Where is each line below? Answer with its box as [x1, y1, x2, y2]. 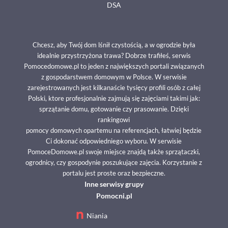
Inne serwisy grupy [84, 180, 144, 188]
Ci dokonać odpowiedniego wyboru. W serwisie [46, 136, 182, 145]
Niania [86, 211, 107, 220]
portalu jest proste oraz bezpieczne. [62, 168, 165, 177]
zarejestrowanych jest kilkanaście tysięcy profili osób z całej [27, 83, 201, 92]
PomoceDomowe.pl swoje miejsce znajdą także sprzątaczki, [27, 147, 201, 156]
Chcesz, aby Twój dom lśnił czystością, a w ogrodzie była [32, 40, 195, 49]
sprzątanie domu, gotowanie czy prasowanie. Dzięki [39, 104, 189, 113]
